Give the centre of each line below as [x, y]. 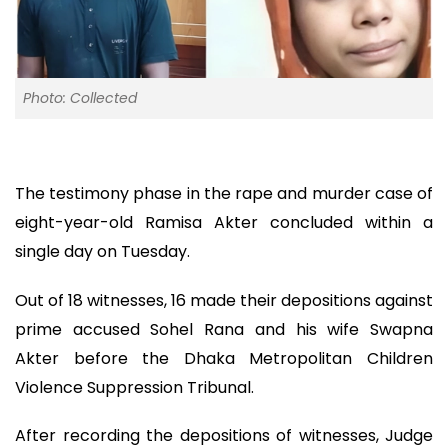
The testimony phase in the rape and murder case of [224, 194]
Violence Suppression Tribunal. [134, 387]
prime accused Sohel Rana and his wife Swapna [224, 329]
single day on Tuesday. [102, 252]
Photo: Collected [80, 98]
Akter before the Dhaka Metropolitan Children [224, 358]
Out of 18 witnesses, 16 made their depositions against [224, 300]
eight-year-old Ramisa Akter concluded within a [224, 223]
